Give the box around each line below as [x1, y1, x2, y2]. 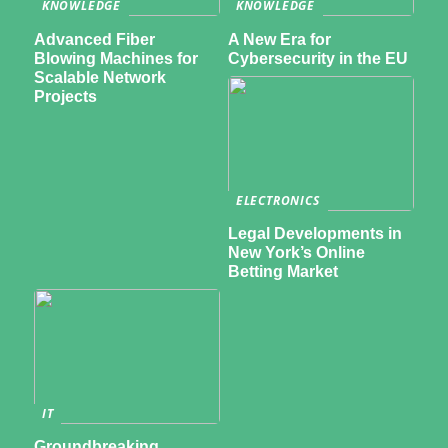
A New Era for [227, 30, 331, 48]
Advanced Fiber [33, 30, 155, 48]
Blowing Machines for [33, 49, 198, 67]
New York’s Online [227, 244, 365, 262]
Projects [33, 87, 97, 105]
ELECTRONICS [235, 191, 320, 209]
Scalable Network [33, 68, 166, 86]
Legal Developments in [227, 225, 402, 243]
